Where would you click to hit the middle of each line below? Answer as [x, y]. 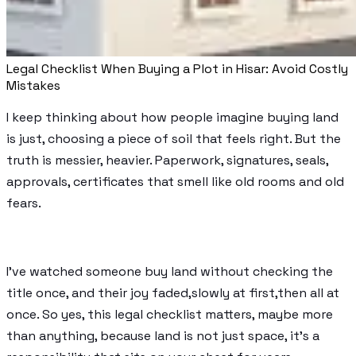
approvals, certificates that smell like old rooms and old [175, 182]
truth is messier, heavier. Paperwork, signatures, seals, [167, 160]
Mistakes [33, 85]
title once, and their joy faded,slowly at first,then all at [173, 293]
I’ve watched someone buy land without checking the [170, 271]
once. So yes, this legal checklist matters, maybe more [170, 314]
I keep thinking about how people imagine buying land [172, 117]
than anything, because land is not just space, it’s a [163, 336]
